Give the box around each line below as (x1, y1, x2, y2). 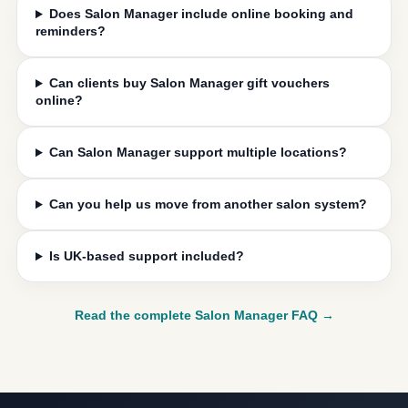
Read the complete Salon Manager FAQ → (74, 308, 334, 323)
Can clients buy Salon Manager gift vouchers (48, 76, 330, 91)
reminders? (36, 24, 106, 39)
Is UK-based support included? (48, 249, 244, 264)
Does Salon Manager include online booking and (48, 6, 353, 22)
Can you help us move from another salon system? (48, 197, 367, 212)
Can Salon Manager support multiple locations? (48, 145, 347, 160)
